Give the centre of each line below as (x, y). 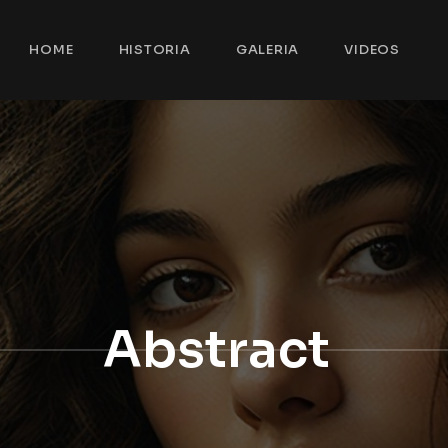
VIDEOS (372, 49)
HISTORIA (154, 49)
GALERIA (267, 49)
